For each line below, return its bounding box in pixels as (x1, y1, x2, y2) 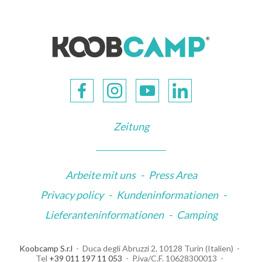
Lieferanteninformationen (44, 208, 164, 221)
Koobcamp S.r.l (19, 243, 73, 253)
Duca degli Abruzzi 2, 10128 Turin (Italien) (82, 243, 233, 253)
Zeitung (113, 119, 149, 133)
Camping (176, 208, 218, 221)
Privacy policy (40, 188, 104, 201)
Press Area (148, 168, 197, 181)
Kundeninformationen (116, 188, 218, 201)
